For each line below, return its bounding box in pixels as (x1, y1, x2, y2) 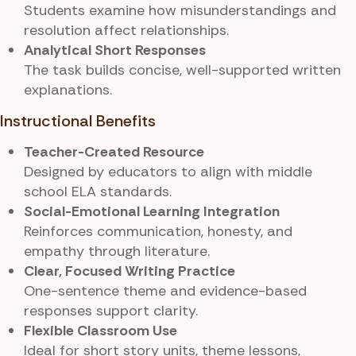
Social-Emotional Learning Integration (24, 201, 280, 221)
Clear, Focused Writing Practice (24, 261, 235, 281)
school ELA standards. (24, 181, 172, 201)
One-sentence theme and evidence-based (24, 281, 307, 300)
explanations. (24, 80, 112, 100)
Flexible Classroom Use (24, 320, 177, 340)
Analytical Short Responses (24, 41, 206, 60)
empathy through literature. (24, 241, 210, 261)
